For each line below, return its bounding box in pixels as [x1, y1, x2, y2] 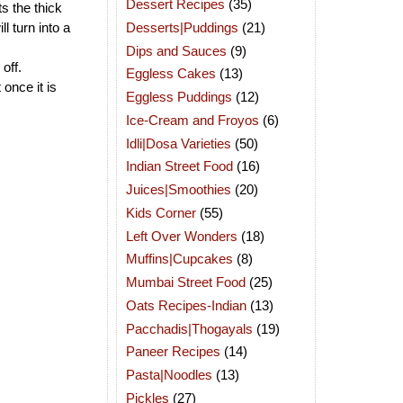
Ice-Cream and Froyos [126, 112, 259, 128]
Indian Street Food [126, 158, 233, 175]
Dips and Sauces [126, 42, 227, 58]
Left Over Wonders [126, 228, 237, 244]
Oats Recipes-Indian [126, 297, 246, 313]
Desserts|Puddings [126, 19, 238, 35]
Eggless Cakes [126, 66, 216, 82]
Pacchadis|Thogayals [126, 320, 253, 336]
